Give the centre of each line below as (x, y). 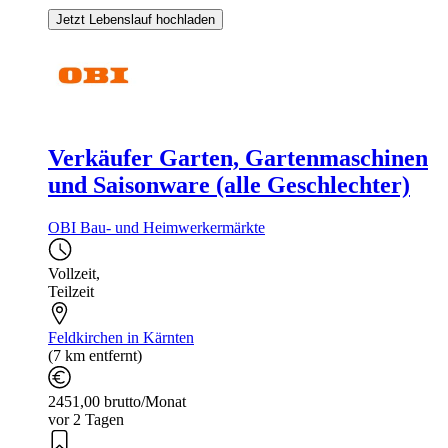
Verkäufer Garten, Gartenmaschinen (238, 157)
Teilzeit (71, 291)
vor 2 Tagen (86, 419)
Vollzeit (72, 273)
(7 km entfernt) (95, 355)
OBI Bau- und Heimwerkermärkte (156, 227)
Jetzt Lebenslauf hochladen (135, 19)
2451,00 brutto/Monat (117, 401)
